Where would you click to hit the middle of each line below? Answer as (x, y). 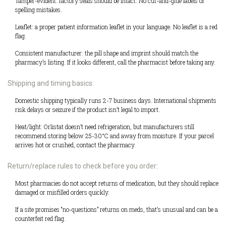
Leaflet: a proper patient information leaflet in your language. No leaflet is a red (116, 27)
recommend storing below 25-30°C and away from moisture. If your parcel (115, 136)
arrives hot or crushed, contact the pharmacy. (75, 145)
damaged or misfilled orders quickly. (62, 192)
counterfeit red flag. (40, 219)
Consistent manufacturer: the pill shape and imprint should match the (107, 53)
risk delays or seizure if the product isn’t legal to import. (88, 110)
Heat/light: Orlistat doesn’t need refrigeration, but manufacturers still (105, 127)
